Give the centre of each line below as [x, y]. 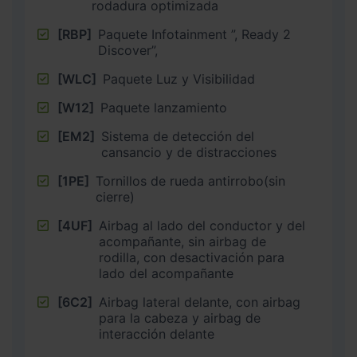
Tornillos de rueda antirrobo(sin [190, 181]
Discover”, [128, 51]
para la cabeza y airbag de [180, 318]
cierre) [115, 197]
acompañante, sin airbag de [182, 242]
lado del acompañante [166, 274]
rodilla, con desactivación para [192, 258]
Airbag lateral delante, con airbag [200, 302]
